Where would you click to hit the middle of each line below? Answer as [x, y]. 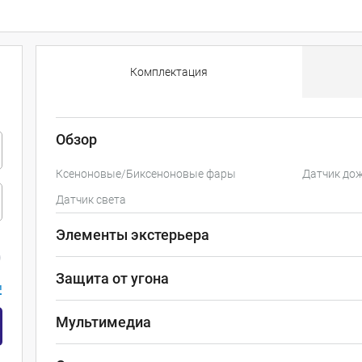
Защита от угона [112, 279]
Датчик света [90, 200]
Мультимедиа [103, 322]
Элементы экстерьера [132, 235]
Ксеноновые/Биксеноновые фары [145, 174]
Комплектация [169, 72]
